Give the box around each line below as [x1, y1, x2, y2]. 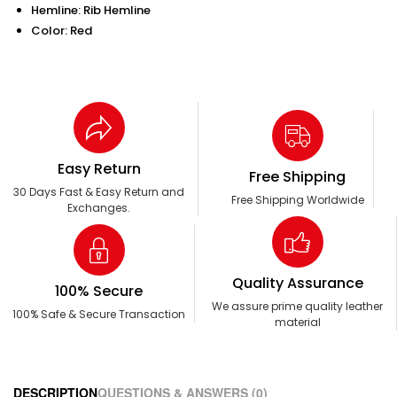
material [274, 315, 321, 331]
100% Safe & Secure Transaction [12, 307, 185, 323]
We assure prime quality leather [212, 299, 383, 315]
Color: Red [31, 22, 92, 40]
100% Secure [55, 281, 143, 302]
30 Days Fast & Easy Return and [13, 184, 184, 200]
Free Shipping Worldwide [230, 192, 364, 208]
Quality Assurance [231, 273, 363, 294]
